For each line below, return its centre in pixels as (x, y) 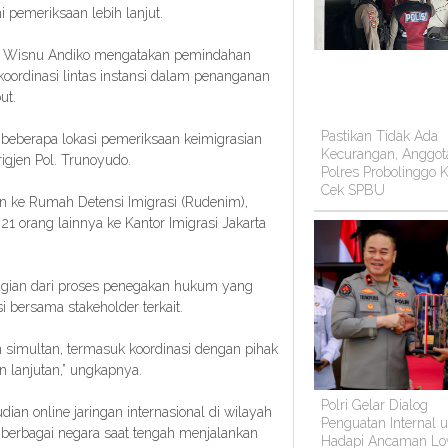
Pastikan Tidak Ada (379, 136)
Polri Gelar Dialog (374, 404)
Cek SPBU (353, 190)
